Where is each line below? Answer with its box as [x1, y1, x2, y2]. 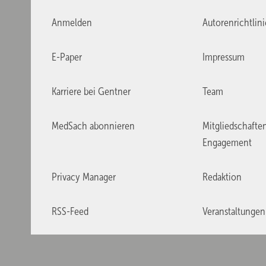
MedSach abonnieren [52, 120, 135, 132]
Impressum [202, 51, 245, 64]
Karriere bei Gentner [52, 85, 131, 98]
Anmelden [52, 17, 92, 29]
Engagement [202, 137, 252, 149]
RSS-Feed [52, 205, 88, 218]
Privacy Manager [52, 171, 116, 183]
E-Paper [52, 51, 82, 64]
